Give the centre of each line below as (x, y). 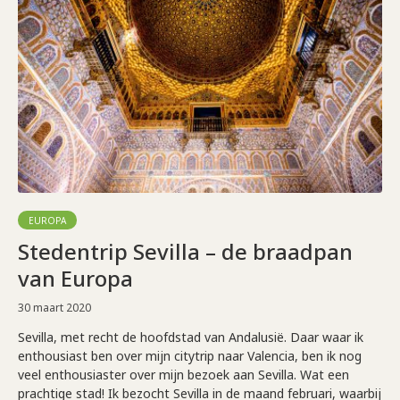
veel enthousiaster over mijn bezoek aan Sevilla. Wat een (183, 375)
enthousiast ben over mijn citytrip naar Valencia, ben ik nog (190, 356)
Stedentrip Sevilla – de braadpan (185, 252)
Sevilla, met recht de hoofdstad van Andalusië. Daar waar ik (191, 337)
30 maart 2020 (54, 308)
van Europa (75, 279)
